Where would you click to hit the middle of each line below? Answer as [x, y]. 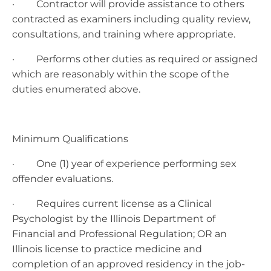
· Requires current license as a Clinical [112, 203]
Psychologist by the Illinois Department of [114, 218]
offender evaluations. [63, 178]
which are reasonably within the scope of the [121, 74]
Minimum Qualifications [70, 139]
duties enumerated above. [76, 89]
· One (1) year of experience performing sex [124, 163]
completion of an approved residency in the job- [129, 264]
